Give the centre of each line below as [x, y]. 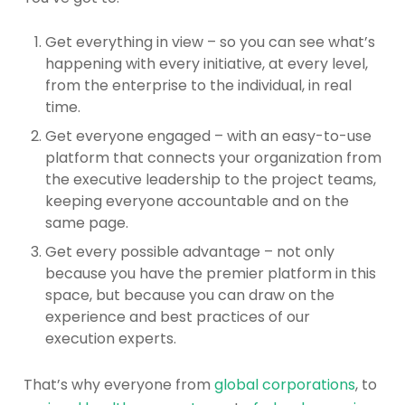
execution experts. [111, 339]
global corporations [285, 385]
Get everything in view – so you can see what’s [210, 42]
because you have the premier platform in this [211, 274]
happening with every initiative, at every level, [207, 64]
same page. [87, 223]
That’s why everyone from [119, 385]
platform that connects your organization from [213, 158]
